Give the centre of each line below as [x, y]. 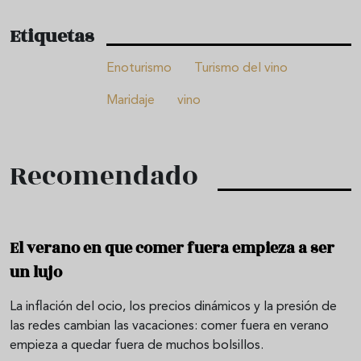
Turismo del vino [241, 69]
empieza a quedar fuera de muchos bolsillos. [137, 346]
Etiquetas [52, 37]
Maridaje [131, 101]
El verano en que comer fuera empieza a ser [172, 249]
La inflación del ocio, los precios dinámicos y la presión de [173, 307]
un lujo [36, 273]
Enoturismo [139, 69]
